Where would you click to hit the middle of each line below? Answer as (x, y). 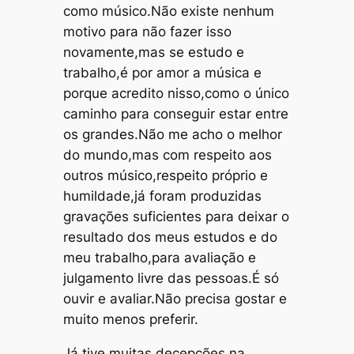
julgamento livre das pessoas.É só (171, 278)
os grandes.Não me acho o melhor (172, 134)
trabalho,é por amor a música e (162, 72)
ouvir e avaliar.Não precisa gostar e (175, 298)
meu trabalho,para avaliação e (159, 257)
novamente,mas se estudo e (153, 52)
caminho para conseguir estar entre (175, 113)
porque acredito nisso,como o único (176, 93)
